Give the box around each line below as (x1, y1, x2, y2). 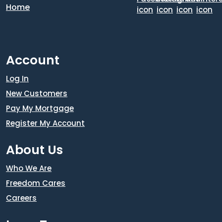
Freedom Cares (6, 178, 65, 189)
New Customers (6, 88, 67, 99)
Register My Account (6, 118, 85, 129)
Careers (6, 193, 37, 204)
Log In (6, 73, 29, 84)
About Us (6, 141, 63, 159)
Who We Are (6, 163, 52, 174)
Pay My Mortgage (6, 103, 74, 114)
